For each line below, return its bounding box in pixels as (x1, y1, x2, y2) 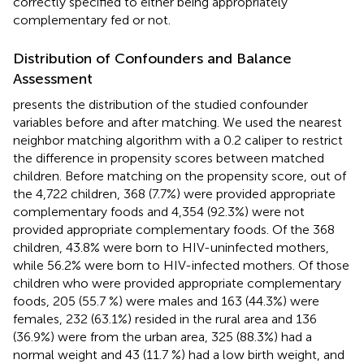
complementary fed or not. (13, 11, 171, 28)
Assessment (13, 69, 93, 88)
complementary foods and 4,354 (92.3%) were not (13, 203, 305, 219)
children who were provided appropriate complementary (13, 275, 341, 291)
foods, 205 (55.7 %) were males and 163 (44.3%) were (13, 292, 319, 309)
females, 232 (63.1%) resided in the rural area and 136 (13, 310, 317, 327)
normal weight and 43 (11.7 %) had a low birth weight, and (13, 346, 344, 362)
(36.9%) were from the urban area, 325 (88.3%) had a (13, 328, 312, 344)
